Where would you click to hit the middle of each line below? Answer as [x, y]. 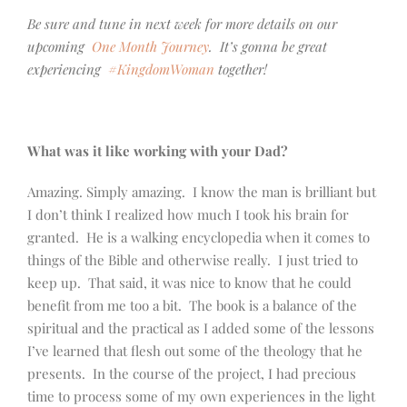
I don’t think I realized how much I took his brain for [188, 215]
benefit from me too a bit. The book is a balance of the [192, 306]
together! [241, 69]
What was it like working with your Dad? [158, 151]
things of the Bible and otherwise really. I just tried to [193, 260]
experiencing [68, 69]
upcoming [60, 47]
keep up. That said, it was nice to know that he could [189, 283]
